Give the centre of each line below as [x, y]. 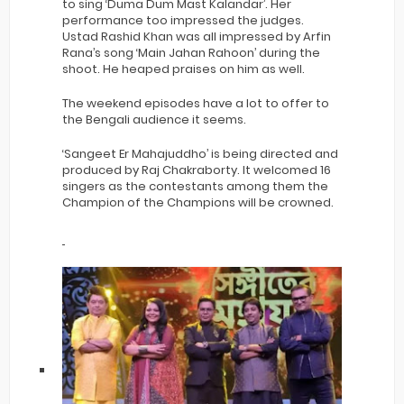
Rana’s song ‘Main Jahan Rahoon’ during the [191, 52]
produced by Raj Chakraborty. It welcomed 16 [197, 170]
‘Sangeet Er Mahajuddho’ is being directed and [200, 153]
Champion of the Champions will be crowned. [198, 202]
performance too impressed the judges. [183, 20]
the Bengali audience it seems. [154, 119]
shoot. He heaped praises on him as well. [184, 69]
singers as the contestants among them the [195, 186]
